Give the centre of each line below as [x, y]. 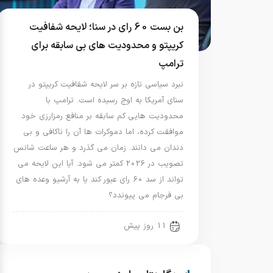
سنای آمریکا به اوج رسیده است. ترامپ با [115, 101]
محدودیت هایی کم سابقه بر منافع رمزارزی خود [102, 117]
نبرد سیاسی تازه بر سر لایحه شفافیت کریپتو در [106, 85]
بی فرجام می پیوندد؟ [146, 196]
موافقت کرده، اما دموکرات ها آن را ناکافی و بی [103, 133]
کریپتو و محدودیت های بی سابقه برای [107, 46]
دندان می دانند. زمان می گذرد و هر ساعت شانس [98, 148]
